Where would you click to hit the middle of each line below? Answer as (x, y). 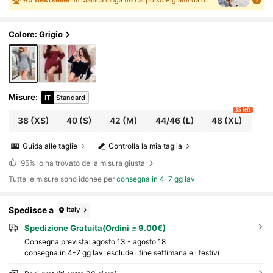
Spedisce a (31, 210)
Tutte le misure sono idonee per (63, 179)
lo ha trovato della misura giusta (91, 163)
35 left (243, 109)
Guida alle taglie (50, 146)
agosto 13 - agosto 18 (129, 241)
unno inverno (37, 7)
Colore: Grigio (36, 34)
